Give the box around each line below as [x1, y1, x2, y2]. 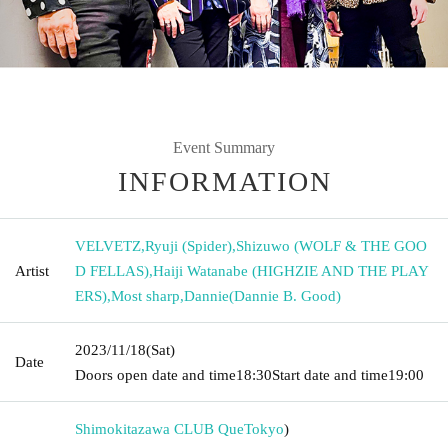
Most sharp [111, 287, 180, 304]
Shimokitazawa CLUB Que [75, 420, 244, 437]
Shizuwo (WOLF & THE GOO [236, 237, 427, 254]
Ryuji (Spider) [145, 237, 232, 254]
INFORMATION [118, 165, 332, 197]
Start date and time [272, 366, 388, 383]
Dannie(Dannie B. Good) [184, 287, 341, 304]
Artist [15, 262, 49, 279]
